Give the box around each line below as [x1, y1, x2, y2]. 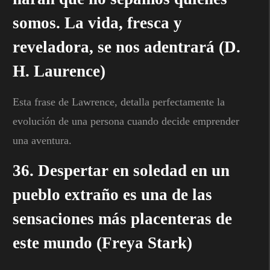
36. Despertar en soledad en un [13, 161, 230, 180]
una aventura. [13, 134, 72, 146]
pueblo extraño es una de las [13, 185, 212, 204]
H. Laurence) [13, 61, 105, 80]
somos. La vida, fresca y [13, 13, 182, 32]
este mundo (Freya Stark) [13, 233, 192, 252]
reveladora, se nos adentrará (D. [13, 37, 240, 56]
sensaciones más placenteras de [13, 209, 232, 228]
